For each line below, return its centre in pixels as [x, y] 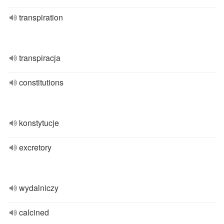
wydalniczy [39, 188]
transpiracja [40, 58]
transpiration [41, 17]
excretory [35, 147]
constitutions [41, 82]
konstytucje [39, 123]
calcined [34, 212]
